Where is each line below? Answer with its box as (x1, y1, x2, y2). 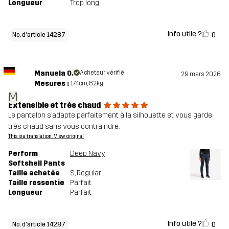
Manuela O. (34, 68, 74, 78)
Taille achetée (8, 168, 60, 177)
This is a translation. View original (8, 133, 84, 140)
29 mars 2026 (181, 70, 221, 78)
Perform (8, 149, 38, 158)
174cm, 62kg (70, 79, 103, 87)
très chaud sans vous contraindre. (8, 122, 120, 131)
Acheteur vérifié (79, 68, 124, 76)
